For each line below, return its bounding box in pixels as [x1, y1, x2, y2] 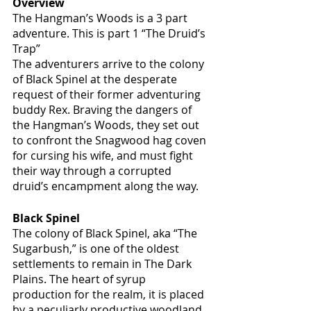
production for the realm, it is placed [12, 286, 207, 302]
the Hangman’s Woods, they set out [12, 117, 202, 133]
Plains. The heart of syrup [12, 271, 149, 287]
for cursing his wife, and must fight [12, 147, 196, 163]
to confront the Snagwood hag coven [12, 132, 209, 148]
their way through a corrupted [12, 162, 174, 178]
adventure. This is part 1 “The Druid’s [12, 25, 208, 41]
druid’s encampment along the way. [12, 178, 201, 194]
